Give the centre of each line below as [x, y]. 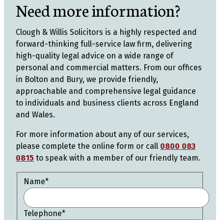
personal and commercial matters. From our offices [109, 68]
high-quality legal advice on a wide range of [95, 56]
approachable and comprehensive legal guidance [106, 91]
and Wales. [35, 115]
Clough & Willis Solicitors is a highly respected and [106, 32]
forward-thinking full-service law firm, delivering [104, 44]
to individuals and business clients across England [107, 103]
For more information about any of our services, [102, 134]
